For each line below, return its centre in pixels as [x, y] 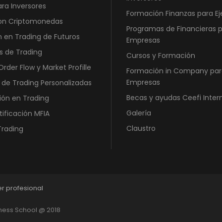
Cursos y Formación [161, 56]
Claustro [141, 129]
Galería [139, 113]
